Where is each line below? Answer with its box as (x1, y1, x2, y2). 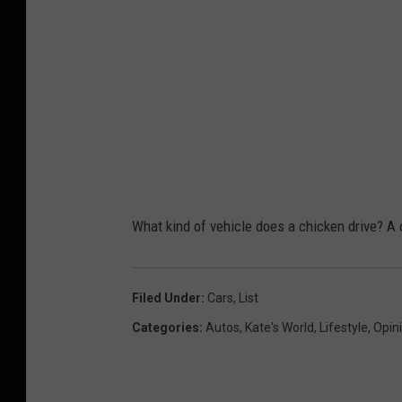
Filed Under (132, 290, 201, 305)
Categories (132, 319, 199, 335)
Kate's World (245, 319, 314, 335)
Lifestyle (319, 319, 368, 335)
